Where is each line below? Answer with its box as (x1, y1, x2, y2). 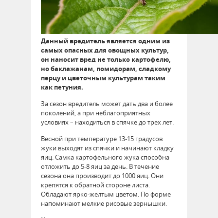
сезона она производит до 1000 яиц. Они (41, 171, 163, 180)
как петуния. (41, 82, 83, 91)
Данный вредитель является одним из (41, 36, 170, 45)
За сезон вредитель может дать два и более (41, 99, 173, 108)
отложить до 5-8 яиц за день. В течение (41, 162, 159, 171)
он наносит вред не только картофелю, (41, 54, 171, 64)
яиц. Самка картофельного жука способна (41, 152, 169, 162)
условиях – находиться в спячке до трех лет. (41, 117, 175, 127)
